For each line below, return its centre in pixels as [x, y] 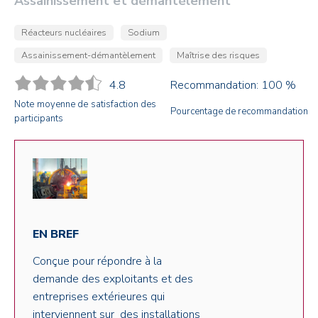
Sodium [144, 33]
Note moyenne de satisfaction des [85, 104]
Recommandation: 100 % [233, 85]
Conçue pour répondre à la [97, 261]
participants [39, 119]
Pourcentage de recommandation [239, 111]
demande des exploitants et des [113, 279]
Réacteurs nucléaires [64, 33]
